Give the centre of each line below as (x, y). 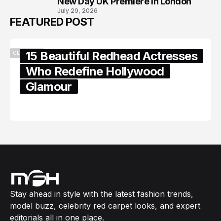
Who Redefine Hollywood (95, 71)
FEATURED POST (52, 21)
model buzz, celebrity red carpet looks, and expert (105, 205)
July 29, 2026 (77, 10)
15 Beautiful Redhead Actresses (111, 56)
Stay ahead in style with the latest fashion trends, (102, 194)
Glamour (49, 86)
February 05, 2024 (55, 106)
